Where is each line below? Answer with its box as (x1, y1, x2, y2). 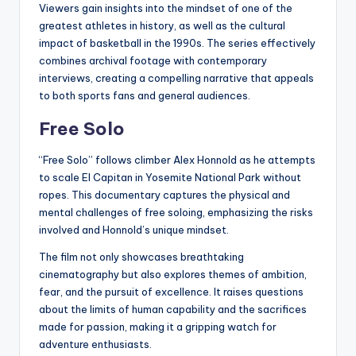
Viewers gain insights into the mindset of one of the (39, 2, 292, 15)
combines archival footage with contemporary (39, 54, 267, 68)
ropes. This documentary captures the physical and (39, 188, 290, 202)
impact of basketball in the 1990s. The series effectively (39, 37, 315, 50)
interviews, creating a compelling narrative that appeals (39, 72, 314, 85)
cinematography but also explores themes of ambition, (39, 268, 307, 281)
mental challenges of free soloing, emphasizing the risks (39, 206, 313, 219)
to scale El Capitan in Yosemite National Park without (39, 171, 301, 184)
